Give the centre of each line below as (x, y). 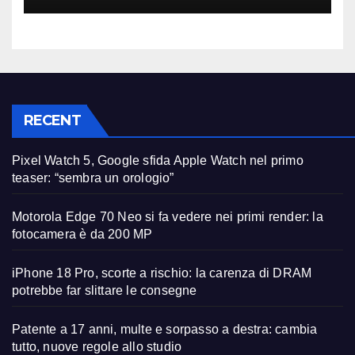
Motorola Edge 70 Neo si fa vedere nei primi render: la (168, 216)
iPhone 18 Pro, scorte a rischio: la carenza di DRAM (162, 273)
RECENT (52, 120)
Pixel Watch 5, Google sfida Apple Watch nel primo (158, 160)
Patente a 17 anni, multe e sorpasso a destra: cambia (165, 329)
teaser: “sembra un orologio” (93, 177)
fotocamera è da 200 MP (82, 234)
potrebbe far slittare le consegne (105, 290)
